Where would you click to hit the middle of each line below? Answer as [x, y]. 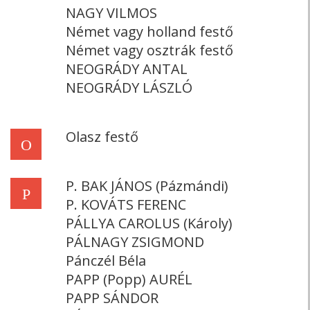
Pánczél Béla [106, 261]
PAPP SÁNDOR [112, 298]
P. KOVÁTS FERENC [126, 204]
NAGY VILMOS [111, 13]
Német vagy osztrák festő [149, 50]
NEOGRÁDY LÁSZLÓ [129, 88]
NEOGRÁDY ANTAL [127, 69]
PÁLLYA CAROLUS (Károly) [149, 223]
